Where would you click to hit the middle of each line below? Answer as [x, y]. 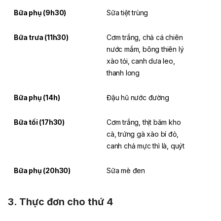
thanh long [123, 73]
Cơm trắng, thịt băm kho [144, 122]
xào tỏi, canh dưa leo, [141, 61]
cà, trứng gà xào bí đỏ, [143, 134]
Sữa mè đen [126, 170]
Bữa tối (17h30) [39, 122]
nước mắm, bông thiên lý [145, 49]
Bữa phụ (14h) [37, 97]
